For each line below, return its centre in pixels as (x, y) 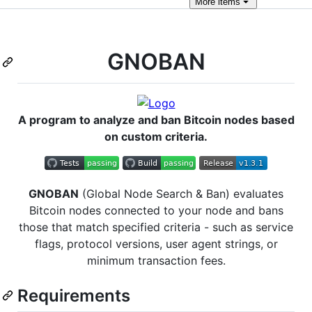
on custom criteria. (156, 136)
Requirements (74, 295)
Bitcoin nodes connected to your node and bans (156, 210)
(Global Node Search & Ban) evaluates (181, 193)
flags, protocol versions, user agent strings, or (156, 243)
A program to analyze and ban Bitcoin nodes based (156, 119)
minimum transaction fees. (156, 260)
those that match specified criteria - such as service (156, 227)
